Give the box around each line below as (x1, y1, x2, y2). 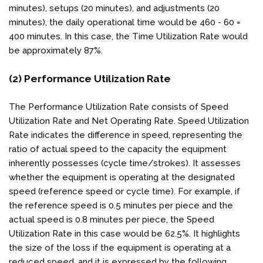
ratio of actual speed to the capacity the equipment (9, 143, 227, 154)
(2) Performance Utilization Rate (9, 72, 173, 85)
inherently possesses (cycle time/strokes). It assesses (9, 157, 241, 168)
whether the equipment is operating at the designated (9, 171, 235, 183)
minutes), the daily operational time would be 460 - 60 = (9, 16, 241, 28)
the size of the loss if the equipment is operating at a (9, 242, 231, 253)
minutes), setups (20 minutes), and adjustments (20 (9, 2, 220, 14)
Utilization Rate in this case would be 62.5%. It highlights (9, 228, 240, 239)
